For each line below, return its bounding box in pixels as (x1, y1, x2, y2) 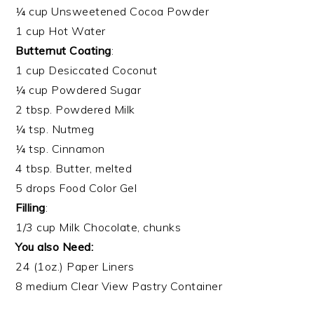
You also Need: (15, 239, 94, 254)
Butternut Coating (15, 43, 111, 57)
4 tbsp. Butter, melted (15, 161, 132, 175)
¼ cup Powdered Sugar (15, 82, 142, 97)
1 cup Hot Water (15, 23, 106, 38)
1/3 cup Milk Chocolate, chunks (15, 219, 182, 234)
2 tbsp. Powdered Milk (15, 102, 135, 116)
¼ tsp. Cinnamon (15, 141, 105, 156)
